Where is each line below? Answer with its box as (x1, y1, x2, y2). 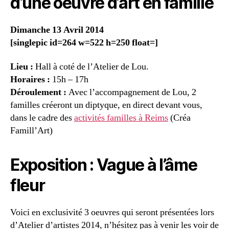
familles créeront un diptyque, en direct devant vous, (10, 99, 202, 111)
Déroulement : (10, 86, 66, 99)
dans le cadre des (10, 112, 74, 124)
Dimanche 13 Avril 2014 (10, 24, 104, 36)
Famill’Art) (10, 125, 53, 137)
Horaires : (10, 74, 50, 86)
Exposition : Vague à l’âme (10, 155, 197, 175)
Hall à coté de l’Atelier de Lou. (33, 61, 149, 73)
